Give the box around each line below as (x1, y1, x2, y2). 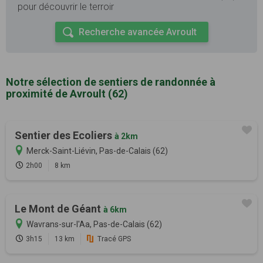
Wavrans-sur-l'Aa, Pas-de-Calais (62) (26, 220, 162, 230)
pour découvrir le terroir (18, 1, 114, 13)
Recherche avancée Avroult (78, 26, 197, 38)
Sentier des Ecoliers (15, 129, 114, 142)
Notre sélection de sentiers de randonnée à (6, 76, 215, 89)
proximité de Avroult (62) (6, 87, 128, 100)
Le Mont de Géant (15, 203, 103, 215)
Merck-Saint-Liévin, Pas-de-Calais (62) (26, 146, 168, 156)
